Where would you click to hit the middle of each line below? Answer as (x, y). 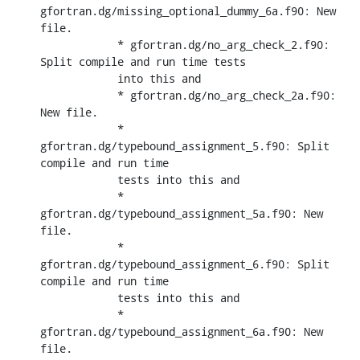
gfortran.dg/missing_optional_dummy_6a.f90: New (188, 10)
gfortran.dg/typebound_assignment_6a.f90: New (182, 331)
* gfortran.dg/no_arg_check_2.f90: (79, 44)
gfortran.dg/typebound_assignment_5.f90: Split (185, 145)
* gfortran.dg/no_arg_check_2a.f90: (79, 95)
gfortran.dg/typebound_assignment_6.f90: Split (185, 264)
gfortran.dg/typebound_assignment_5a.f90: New (182, 213)
